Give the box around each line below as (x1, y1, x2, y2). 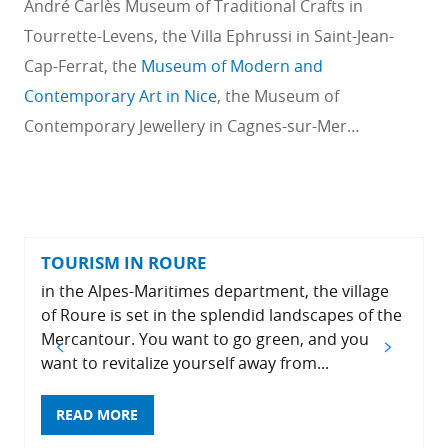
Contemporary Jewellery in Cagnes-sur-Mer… (24, 115, 360, 137)
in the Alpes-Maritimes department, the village (41, 280, 389, 302)
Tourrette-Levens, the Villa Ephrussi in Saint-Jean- (24, 25, 394, 47)
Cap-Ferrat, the (24, 55, 141, 77)
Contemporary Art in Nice (24, 85, 217, 107)
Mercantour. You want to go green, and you (41, 328, 369, 350)
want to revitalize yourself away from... (41, 352, 329, 374)
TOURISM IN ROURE (41, 251, 207, 274)
